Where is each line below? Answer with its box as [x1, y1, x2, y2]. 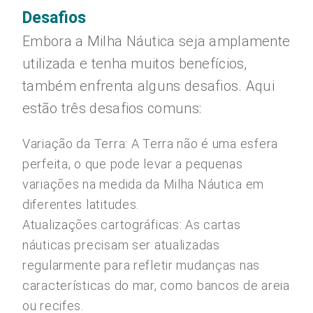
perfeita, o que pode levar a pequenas [22, 156, 243, 171]
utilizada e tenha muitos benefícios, [22, 55, 247, 72]
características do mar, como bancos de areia [22, 278, 290, 293]
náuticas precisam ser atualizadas [22, 238, 220, 252]
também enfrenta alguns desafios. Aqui [22, 78, 275, 94]
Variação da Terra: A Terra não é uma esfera [22, 136, 278, 151]
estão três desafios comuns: [22, 100, 202, 117]
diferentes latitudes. [22, 197, 140, 212]
